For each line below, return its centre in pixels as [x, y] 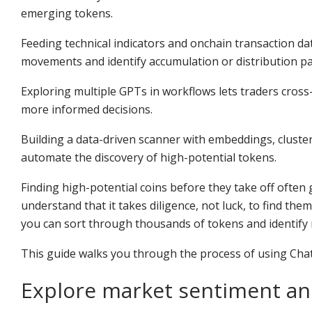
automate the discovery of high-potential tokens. [149, 157]
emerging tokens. [67, 13]
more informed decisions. [87, 109]
